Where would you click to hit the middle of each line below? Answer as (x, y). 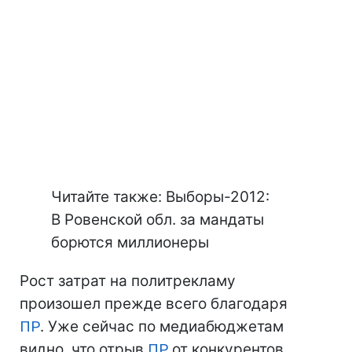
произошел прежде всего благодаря (154, 304)
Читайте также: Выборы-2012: (160, 197)
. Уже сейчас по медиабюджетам (162, 326)
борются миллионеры (130, 242)
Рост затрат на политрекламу (128, 281)
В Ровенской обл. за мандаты (158, 220)
